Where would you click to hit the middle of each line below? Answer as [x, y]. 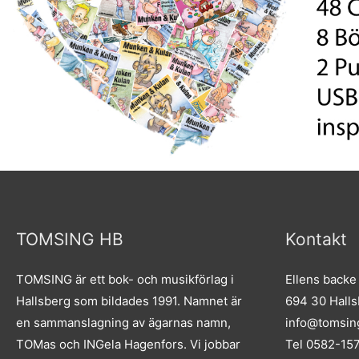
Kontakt [316, 240]
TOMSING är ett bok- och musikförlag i [125, 280]
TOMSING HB [70, 240]
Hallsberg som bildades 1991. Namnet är [129, 301]
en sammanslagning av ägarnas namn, [123, 323]
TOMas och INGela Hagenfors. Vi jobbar [128, 345]
